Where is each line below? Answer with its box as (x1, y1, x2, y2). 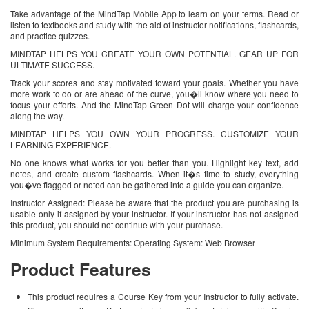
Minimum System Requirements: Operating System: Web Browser (10, 237, 255, 249)
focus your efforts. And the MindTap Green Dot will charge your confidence (10, 99, 299, 111)
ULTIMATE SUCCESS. (10, 59, 94, 71)
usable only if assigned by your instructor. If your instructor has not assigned (10, 208, 299, 220)
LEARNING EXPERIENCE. (10, 139, 111, 151)
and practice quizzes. (10, 30, 90, 42)
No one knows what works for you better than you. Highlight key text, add (10, 157, 299, 169)
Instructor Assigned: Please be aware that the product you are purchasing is (10, 197, 299, 209)
